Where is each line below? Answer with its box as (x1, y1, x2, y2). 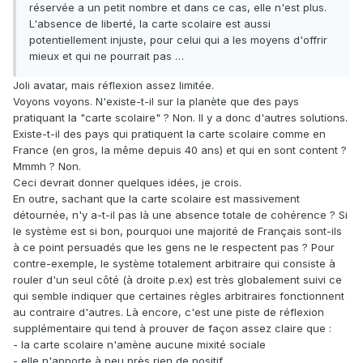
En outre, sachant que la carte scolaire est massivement (13, 192, 300, 206)
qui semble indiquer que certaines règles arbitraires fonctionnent (13, 289, 344, 303)
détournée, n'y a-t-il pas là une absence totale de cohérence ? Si (13, 208, 348, 222)
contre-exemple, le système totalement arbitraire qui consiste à (13, 257, 335, 271)
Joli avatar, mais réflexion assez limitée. (13, 79, 214, 92)
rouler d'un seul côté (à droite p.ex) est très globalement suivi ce (13, 273, 342, 287)
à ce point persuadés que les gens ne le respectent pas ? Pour (13, 241, 335, 254)
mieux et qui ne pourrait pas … (29, 49, 184, 63)
